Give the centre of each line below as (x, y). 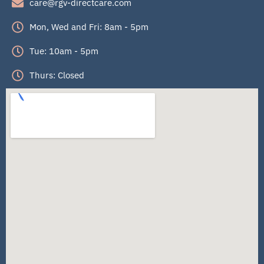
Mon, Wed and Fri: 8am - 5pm (89, 27)
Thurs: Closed (57, 75)
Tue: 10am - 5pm (64, 51)
